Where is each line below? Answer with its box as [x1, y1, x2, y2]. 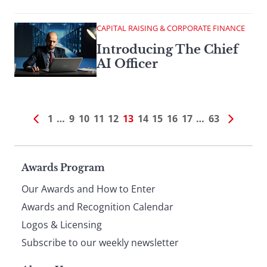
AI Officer [97, 57, 158, 72]
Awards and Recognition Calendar [21, 200, 173, 214]
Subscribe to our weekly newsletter [21, 236, 179, 250]
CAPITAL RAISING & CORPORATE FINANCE [97, 23, 245, 34]
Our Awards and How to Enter [21, 182, 156, 196]
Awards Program [21, 162, 105, 174]
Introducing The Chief [97, 42, 238, 57]
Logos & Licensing [21, 218, 102, 232]
